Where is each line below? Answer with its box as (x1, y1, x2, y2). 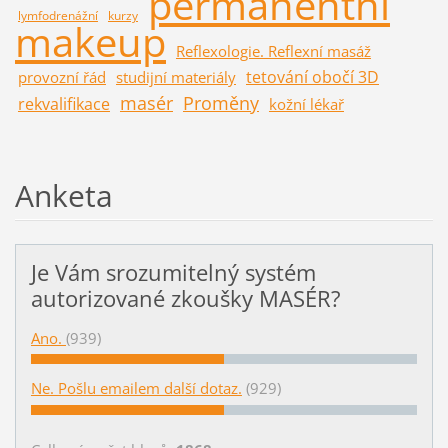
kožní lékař (268, 93, 344, 114)
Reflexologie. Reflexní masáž (175, 40, 371, 61)
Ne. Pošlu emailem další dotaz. (30, 378, 242, 399)
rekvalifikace (17, 91, 110, 115)
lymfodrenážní (17, 6, 98, 24)
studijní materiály (115, 66, 236, 87)
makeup (14, 13, 166, 69)
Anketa (14, 174, 113, 216)
